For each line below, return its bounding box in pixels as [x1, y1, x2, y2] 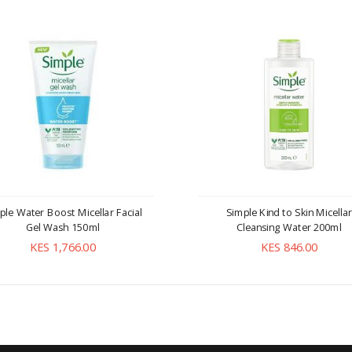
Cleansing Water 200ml [236, 220, 342, 234]
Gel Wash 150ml [25, 220, 101, 234]
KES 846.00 [260, 238, 317, 255]
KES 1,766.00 [30, 238, 97, 255]
